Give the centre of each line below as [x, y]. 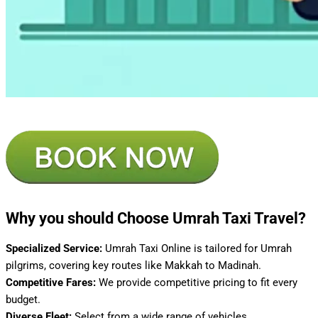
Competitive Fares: [51, 283]
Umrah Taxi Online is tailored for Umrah [197, 249]
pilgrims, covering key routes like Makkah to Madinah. [133, 266]
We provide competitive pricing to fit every [197, 283]
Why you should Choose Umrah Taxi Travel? [156, 219]
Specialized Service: [54, 249]
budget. [23, 300]
